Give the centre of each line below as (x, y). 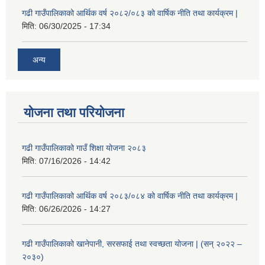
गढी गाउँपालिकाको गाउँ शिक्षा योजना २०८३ (84, 148)
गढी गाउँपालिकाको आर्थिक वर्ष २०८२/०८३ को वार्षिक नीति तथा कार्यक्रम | (130, 13)
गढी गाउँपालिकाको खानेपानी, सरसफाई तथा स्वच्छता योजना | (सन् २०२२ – (132, 243)
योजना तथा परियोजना (74, 112)
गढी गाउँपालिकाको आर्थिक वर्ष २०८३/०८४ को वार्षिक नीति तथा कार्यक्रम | (130, 195)
